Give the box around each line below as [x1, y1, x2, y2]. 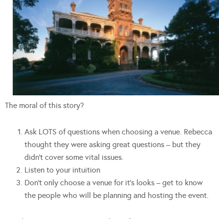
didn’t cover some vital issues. [24, 153, 124, 162]
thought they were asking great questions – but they [24, 140, 200, 150]
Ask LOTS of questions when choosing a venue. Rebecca [24, 127, 212, 137]
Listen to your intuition [24, 165, 100, 175]
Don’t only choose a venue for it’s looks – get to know [24, 178, 203, 188]
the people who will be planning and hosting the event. [24, 191, 209, 200]
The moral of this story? [5, 101, 84, 110]
